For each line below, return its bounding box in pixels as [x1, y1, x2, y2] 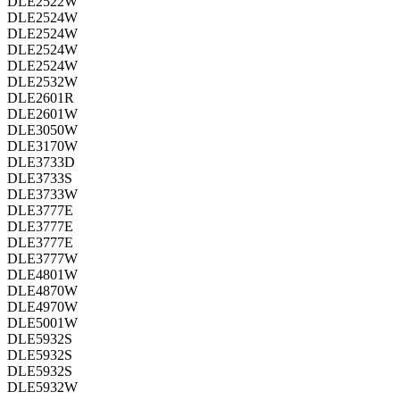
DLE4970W [7, 299, 78, 315]
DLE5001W [7, 315, 78, 331]
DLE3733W [7, 187, 78, 203]
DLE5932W [7, 379, 78, 396]
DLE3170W [7, 138, 78, 154]
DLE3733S [7, 171, 72, 187]
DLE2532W [7, 74, 78, 90]
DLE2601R [7, 90, 74, 106]
